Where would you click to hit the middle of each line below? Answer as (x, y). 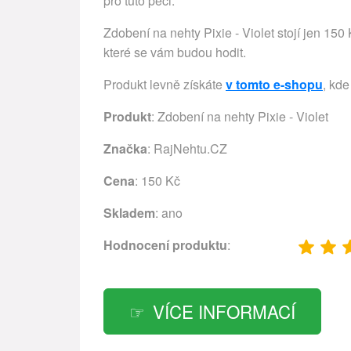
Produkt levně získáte (165, 84)
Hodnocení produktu (165, 245)
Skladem (129, 213)
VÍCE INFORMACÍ (224, 311)
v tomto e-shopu (274, 84)
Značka (125, 148)
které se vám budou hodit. (175, 52)
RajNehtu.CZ (190, 148)
